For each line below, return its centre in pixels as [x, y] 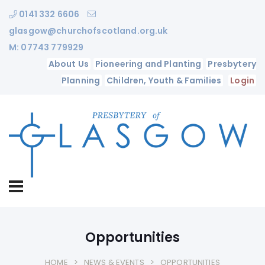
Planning [81, 80]
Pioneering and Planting [148, 64]
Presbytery [232, 64]
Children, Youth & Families [164, 80]
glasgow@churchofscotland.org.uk [88, 31]
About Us [69, 64]
